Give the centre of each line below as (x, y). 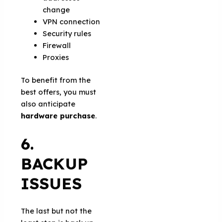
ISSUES (52, 183)
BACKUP (55, 163)
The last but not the (56, 211)
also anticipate (48, 104)
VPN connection (72, 21)
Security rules (67, 33)
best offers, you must (59, 92)
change (56, 9)
